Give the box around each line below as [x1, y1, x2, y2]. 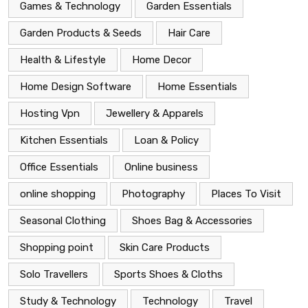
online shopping [20, 188, 96, 201]
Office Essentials [20, 161, 98, 174]
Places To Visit [211, 188, 281, 201]
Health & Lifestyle [20, 54, 106, 67]
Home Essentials [157, 80, 237, 93]
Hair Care [168, 27, 210, 40]
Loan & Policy [134, 134, 199, 147]
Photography [122, 188, 185, 201]
